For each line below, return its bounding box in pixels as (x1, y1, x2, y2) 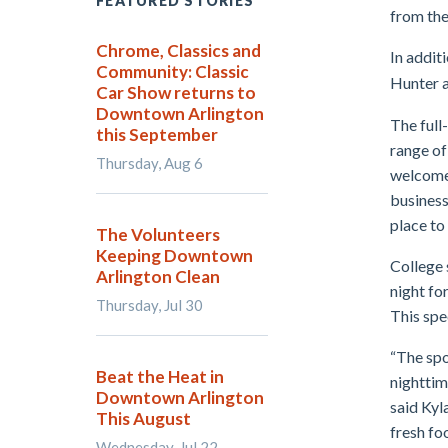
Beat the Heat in (96, 366, 224, 387)
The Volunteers (96, 224, 220, 245)
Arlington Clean (96, 266, 220, 287)
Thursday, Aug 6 (96, 154, 203, 172)
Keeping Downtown (96, 245, 253, 266)
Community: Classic (96, 61, 249, 82)
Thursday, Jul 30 (96, 296, 203, 314)
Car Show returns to (96, 82, 256, 103)
